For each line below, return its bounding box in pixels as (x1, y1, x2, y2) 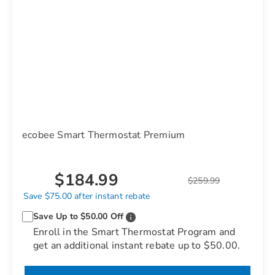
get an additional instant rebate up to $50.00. (33, 239, 241, 252)
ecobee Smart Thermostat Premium (22, 128, 185, 142)
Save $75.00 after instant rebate (23, 190, 150, 202)
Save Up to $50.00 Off (33, 211, 124, 222)
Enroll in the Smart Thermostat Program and (33, 225, 236, 239)
